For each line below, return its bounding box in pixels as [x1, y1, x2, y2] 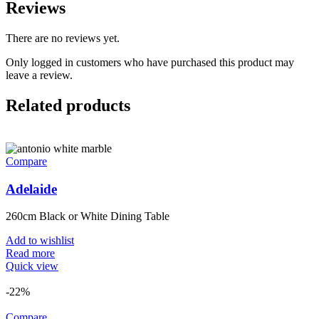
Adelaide [6, 181, 57, 197]
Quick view [6, 260, 58, 273]
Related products [6, 96, 130, 115]
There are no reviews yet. [6, 32, 120, 45]
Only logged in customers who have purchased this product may [6, 56, 294, 69]
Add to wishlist [6, 234, 74, 247]
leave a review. [6, 69, 73, 82]
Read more [6, 247, 55, 260]
